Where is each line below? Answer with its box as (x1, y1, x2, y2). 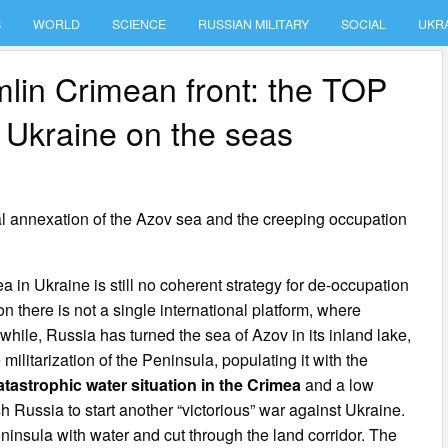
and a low (301, 373, 375, 396)
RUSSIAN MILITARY (198, 15, 310, 33)
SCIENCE (112, 15, 167, 33)
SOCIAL (341, 15, 387, 33)
